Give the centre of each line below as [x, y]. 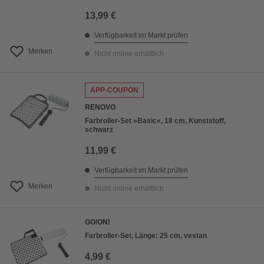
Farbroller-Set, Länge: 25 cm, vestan [146, 236]
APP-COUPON [114, 90]
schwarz [99, 130]
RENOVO [100, 108]
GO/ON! [98, 222]
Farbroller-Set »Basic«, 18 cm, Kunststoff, [155, 121]
